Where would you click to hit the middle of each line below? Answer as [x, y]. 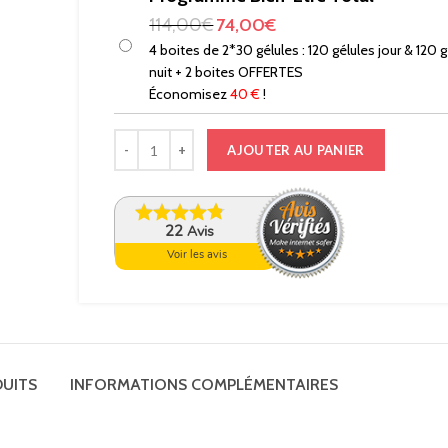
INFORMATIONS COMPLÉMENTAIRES [204, 384]
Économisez [190, 94]
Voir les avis [197, 254]
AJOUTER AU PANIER [296, 150]
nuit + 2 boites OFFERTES [226, 72]
